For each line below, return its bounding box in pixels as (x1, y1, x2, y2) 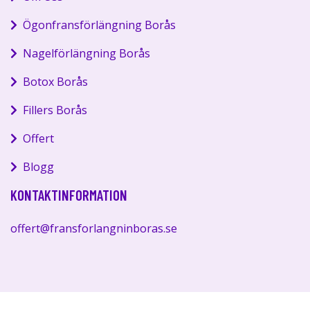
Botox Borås (23, 73, 88, 89)
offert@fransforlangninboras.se (10, 220, 177, 236)
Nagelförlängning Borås (23, 45, 150, 61)
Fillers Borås (23, 102, 87, 118)
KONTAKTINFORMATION (10, 185, 127, 203)
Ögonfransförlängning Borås (23, 17, 176, 33)
